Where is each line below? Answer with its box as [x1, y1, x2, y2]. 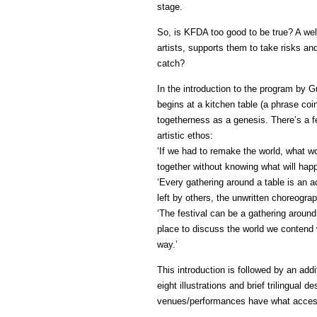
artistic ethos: [157, 130, 213, 142]
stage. [157, 1, 183, 13]
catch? [157, 58, 185, 69]
